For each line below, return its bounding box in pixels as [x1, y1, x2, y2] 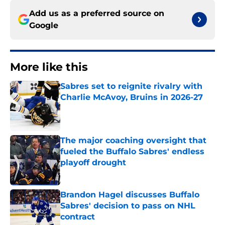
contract [60, 212, 95, 222]
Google [29, 21, 58, 31]
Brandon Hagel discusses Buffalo [60, 190, 199, 200]
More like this [10, 60, 88, 74]
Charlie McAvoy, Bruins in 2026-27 [60, 92, 203, 102]
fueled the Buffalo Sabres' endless [60, 147, 204, 157]
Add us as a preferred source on [29, 9, 164, 19]
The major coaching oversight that [60, 136, 206, 146]
